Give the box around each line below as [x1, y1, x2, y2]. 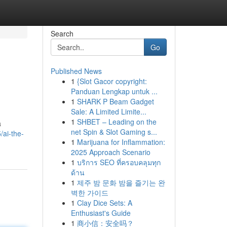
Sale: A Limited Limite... [70, 106, 146, 117]
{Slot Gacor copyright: [77, 76, 147, 86]
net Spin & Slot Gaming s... [70, 127, 157, 137]
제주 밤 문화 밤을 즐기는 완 [77, 177, 165, 187]
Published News [50, 66, 102, 76]
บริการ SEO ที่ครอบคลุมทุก [77, 157, 161, 167]
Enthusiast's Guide [70, 208, 131, 218]
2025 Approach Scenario [70, 147, 150, 157]
